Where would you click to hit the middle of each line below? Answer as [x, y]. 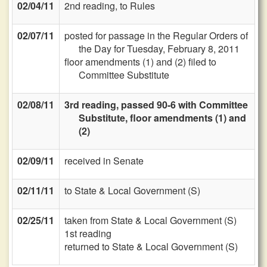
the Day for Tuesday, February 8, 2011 [159, 49]
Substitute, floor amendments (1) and [162, 118]
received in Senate [104, 161]
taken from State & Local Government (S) [150, 220]
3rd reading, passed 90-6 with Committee [156, 105]
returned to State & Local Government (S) [151, 246]
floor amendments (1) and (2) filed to [140, 62]
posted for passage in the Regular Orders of [156, 35]
